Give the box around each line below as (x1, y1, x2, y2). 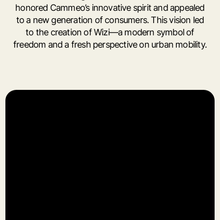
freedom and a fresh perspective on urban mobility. (13, 39, 207, 50)
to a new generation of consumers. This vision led (16, 15, 204, 25)
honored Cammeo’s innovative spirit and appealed (15, 2, 205, 13)
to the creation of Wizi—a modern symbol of (26, 27, 194, 37)
